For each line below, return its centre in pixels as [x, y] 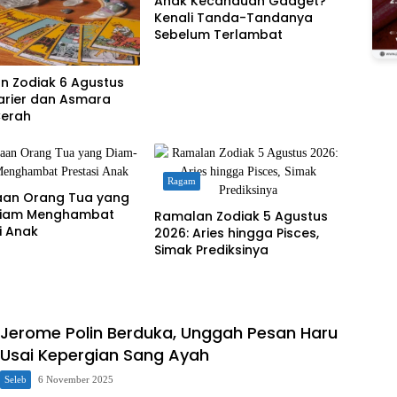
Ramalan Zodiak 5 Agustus [241, 217]
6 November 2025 [75, 380]
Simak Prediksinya [211, 250]
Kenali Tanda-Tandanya [233, 18]
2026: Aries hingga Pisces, [236, 234]
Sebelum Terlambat [218, 35]
